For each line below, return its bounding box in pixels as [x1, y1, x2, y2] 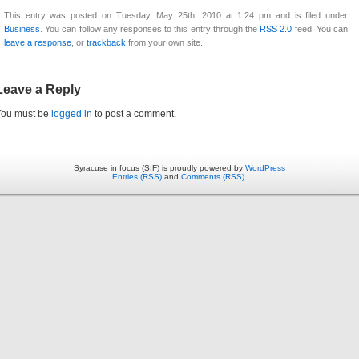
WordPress [245, 163, 285, 173]
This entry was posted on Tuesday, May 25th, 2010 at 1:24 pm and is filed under [4, 10, 348, 21]
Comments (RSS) [181, 172, 244, 182]
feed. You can [292, 24, 349, 34]
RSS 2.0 [260, 24, 292, 34]
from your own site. [126, 38, 203, 48]
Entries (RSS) [112, 172, 162, 182]
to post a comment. [92, 108, 176, 120]
